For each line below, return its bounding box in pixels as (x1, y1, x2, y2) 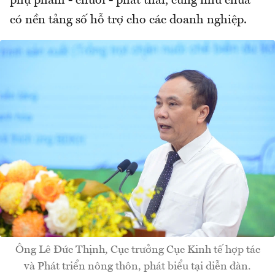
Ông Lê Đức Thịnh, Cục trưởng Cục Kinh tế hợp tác (15, 244, 260, 255)
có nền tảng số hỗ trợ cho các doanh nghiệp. (10, 14, 247, 26)
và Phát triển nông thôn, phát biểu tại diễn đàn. (24, 260, 251, 272)
